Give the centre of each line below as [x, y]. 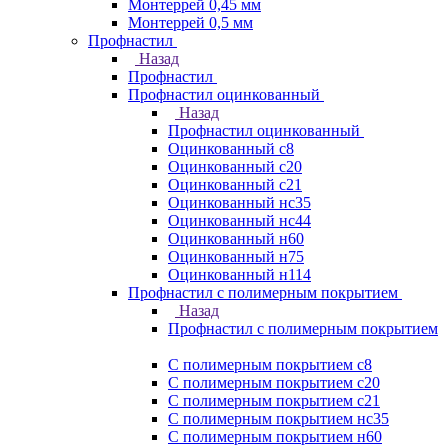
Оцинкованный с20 [235, 166]
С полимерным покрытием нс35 [278, 418]
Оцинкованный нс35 [239, 202]
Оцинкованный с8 [231, 148]
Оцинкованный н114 [239, 274]
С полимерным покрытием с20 [274, 382]
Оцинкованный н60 [236, 238]
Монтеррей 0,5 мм [190, 22]
